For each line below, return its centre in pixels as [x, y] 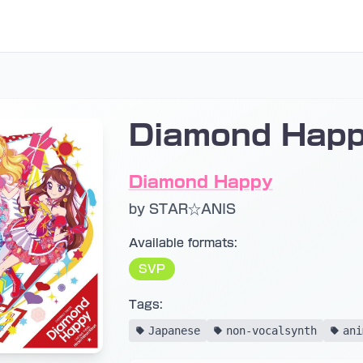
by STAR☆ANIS [182, 209]
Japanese [174, 331]
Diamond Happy [201, 181]
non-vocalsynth [271, 331]
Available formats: [183, 243]
